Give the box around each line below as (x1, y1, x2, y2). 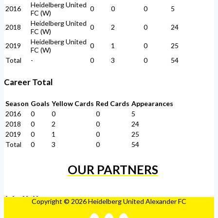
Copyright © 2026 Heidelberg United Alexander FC (32, 197, 186, 206)
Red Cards (96, 99, 129, 108)
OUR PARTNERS (67, 162, 158, 177)
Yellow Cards (52, 99, 94, 108)
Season (5, 99, 29, 108)
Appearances (131, 99, 173, 108)
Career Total (4, 76, 53, 87)
